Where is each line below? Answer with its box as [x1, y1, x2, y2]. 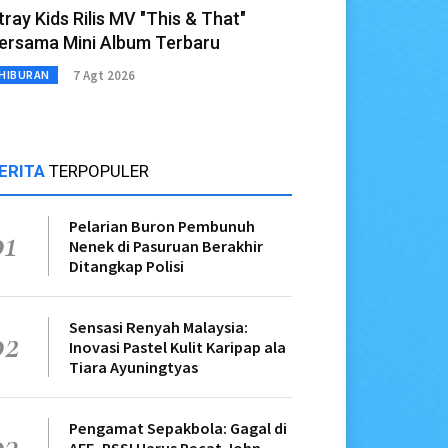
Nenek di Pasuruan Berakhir [69, 236, 263, 257]
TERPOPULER [49, 161, 149, 182]
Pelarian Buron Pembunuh [69, 216, 255, 237]
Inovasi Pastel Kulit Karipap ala [69, 337, 286, 358]
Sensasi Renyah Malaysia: [69, 317, 248, 338]
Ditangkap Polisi [69, 256, 184, 277]
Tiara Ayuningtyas [69, 357, 198, 378]
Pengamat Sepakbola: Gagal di [69, 418, 287, 439]
